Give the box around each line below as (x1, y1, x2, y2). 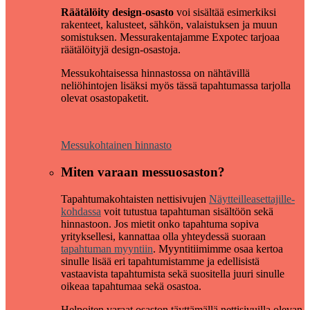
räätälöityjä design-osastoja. (61, 44, 181, 56)
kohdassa (61, 205, 101, 217)
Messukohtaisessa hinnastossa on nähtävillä (61, 67, 250, 80)
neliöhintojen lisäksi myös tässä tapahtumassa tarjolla (61, 80, 291, 92)
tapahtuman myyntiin (61, 242, 153, 255)
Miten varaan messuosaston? (61, 165, 225, 180)
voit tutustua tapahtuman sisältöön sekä (101, 205, 273, 217)
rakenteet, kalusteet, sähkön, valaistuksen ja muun (61, 19, 277, 31)
